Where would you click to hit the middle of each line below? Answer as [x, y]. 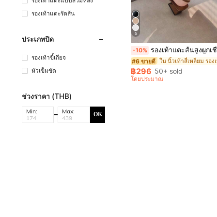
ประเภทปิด [38, 39]
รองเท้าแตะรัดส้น [53, 13]
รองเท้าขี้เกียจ [49, 57]
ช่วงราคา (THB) [47, 96]
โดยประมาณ [147, 79]
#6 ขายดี [144, 61]
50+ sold [169, 71]
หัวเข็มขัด [44, 70]
